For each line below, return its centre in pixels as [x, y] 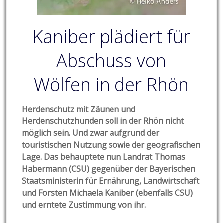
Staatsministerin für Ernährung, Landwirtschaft [111, 181]
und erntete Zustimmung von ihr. [84, 205]
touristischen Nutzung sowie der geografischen [111, 145]
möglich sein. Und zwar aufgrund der [91, 133]
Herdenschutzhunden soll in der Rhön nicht [103, 121]
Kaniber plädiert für [111, 37]
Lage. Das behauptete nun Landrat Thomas [104, 157]
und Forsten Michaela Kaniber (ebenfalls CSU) [108, 193]
